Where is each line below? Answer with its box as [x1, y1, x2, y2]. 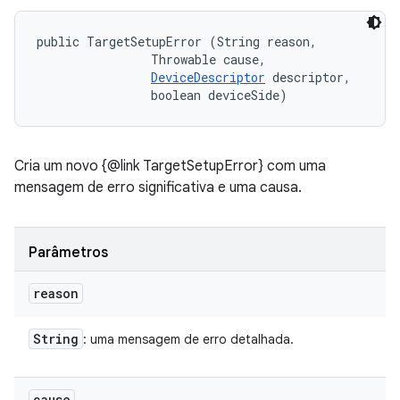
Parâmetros [29, 244, 108, 262]
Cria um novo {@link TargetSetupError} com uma [14, 157, 326, 175]
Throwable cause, [37, 51, 273, 68]
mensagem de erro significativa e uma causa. [14, 179, 302, 196]
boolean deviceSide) [37, 87, 287, 104]
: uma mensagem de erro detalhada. [83, 331, 294, 347]
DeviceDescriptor [151, 69, 265, 86]
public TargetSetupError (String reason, [37, 33, 324, 50]
